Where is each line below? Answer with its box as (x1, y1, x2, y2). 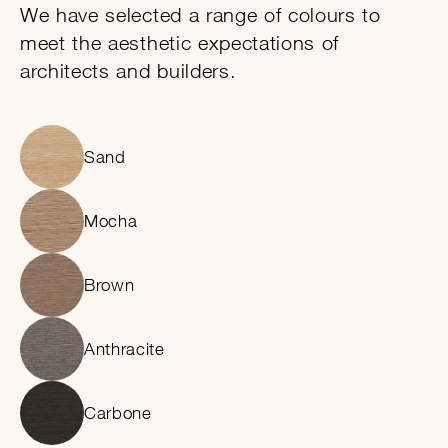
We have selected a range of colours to (20, 3, 381, 27)
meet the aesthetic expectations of (20, 31, 340, 55)
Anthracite (84, 338, 165, 359)
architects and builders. (20, 59, 237, 83)
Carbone (84, 402, 152, 423)
